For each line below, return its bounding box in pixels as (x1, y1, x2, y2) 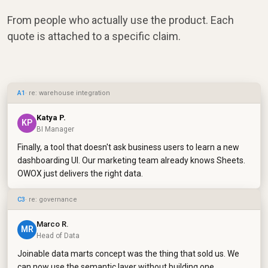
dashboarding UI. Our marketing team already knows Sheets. (17, 155, 245, 165)
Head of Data (36, 231, 80, 240)
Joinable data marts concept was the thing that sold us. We (17, 248, 239, 258)
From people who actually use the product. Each (7, 13, 234, 26)
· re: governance (25, 195, 77, 203)
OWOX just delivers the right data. (17, 168, 143, 178)
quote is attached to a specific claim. (7, 29, 181, 42)
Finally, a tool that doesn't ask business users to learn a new (17, 142, 239, 152)
